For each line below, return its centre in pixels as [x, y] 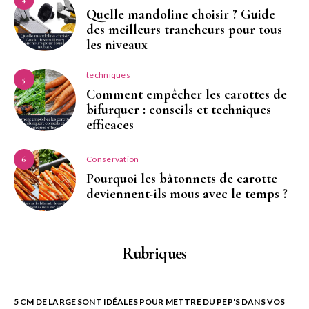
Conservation [113, 159]
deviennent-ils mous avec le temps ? [187, 193]
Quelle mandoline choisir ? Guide [181, 14]
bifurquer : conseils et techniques [179, 109]
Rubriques [154, 253]
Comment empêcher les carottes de [187, 94]
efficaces [110, 124]
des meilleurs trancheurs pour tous [184, 29]
